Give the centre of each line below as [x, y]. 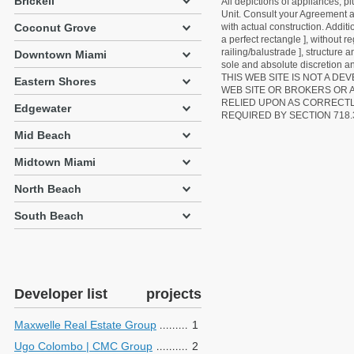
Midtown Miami [55, 162]
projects [174, 294]
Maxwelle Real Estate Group [85, 325]
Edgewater [43, 108]
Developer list [61, 294]
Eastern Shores [55, 81]
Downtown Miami [60, 55]
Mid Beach [43, 135]
